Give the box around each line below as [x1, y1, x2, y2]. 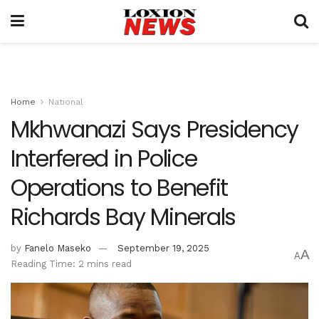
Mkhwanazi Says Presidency [11, 113, 298, 145]
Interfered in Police [11, 142, 197, 174]
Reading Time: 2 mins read [11, 258, 132, 269]
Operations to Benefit [11, 172, 229, 204]
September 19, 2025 [117, 242, 209, 253]
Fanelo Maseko [24, 242, 91, 253]
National [48, 97, 83, 107]
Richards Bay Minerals [11, 201, 236, 233]
